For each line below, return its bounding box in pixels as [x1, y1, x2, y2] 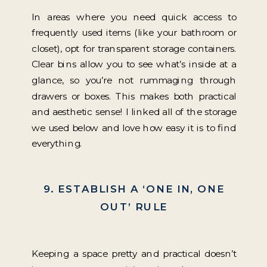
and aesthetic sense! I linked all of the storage [32, 106, 237, 118]
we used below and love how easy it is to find [32, 122, 237, 134]
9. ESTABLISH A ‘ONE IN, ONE [43, 182, 225, 195]
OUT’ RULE [100, 200, 168, 213]
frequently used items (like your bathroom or [32, 27, 237, 39]
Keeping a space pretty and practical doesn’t [32, 247, 237, 260]
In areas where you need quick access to [32, 11, 237, 23]
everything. [32, 138, 82, 150]
